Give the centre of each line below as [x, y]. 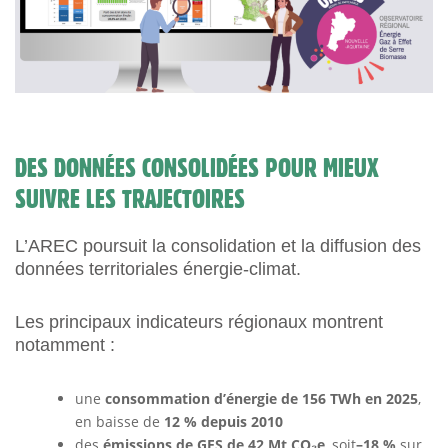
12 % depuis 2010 [223, 421]
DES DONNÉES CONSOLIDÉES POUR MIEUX [197, 168]
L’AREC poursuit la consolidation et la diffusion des [218, 246]
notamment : [65, 345]
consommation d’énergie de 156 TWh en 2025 [261, 398]
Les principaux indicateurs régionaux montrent [199, 322]
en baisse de [119, 421]
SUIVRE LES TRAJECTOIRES [130, 199]
